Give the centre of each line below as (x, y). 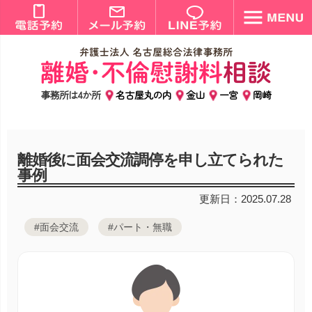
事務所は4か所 (72, 95)
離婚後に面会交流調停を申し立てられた (150, 160)
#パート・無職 (140, 227)
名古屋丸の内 (143, 95)
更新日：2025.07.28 (245, 199)
